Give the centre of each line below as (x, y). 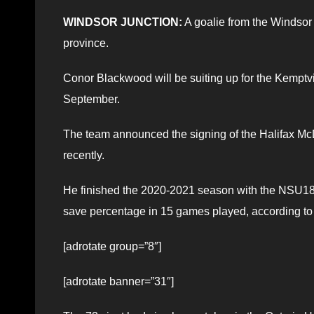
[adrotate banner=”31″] (118, 281)
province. (86, 43)
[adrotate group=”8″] (112, 246)
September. (91, 99)
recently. (84, 155)
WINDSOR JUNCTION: (123, 22)
